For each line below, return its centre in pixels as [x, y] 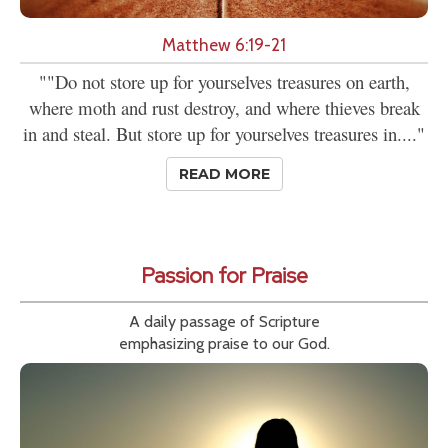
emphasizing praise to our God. [224, 343]
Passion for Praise [224, 275]
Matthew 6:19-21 [224, 44]
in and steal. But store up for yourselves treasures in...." [224, 133]
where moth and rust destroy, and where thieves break [224, 107]
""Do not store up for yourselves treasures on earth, [224, 81]
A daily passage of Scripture [224, 321]
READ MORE [224, 173]
